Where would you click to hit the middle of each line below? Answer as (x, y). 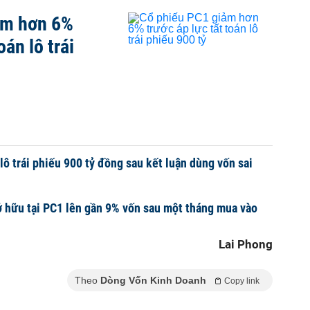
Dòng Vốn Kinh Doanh (153, 280)
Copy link (242, 281)
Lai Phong (246, 244)
